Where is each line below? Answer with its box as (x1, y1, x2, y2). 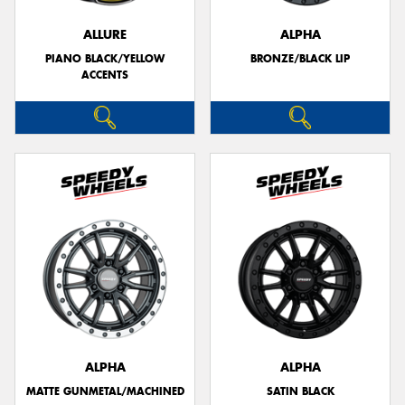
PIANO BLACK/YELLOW (45, 52, 165, 65)
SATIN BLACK (266, 383, 334, 398)
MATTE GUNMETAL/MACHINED (25, 383, 184, 398)
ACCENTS (81, 68, 128, 81)
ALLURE (83, 27, 127, 42)
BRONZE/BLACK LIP (250, 52, 350, 65)
